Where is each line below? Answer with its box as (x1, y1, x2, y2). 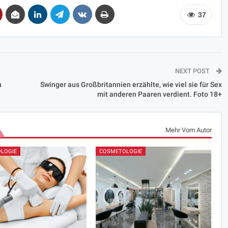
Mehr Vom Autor (165, 126, 212, 134)
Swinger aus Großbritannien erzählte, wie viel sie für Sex (40, 80, 222, 89)
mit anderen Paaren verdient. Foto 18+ (97, 90, 222, 98)
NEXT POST (175, 67, 211, 75)
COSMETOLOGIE (99, 148, 142, 155)
